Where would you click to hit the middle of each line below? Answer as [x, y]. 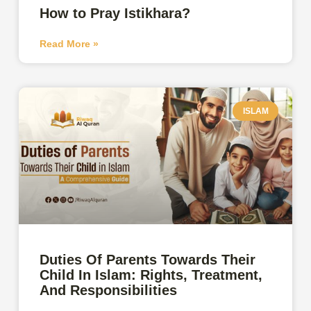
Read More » [69, 43]
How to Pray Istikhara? [115, 13]
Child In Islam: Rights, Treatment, [151, 275]
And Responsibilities [111, 290]
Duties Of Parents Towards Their [148, 259]
